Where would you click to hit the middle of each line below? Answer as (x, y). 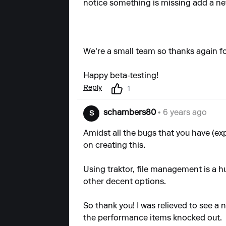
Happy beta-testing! (121, 76)
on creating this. (114, 146)
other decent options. (125, 182)
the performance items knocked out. (153, 218)
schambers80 (130, 113)
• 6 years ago (181, 113)
